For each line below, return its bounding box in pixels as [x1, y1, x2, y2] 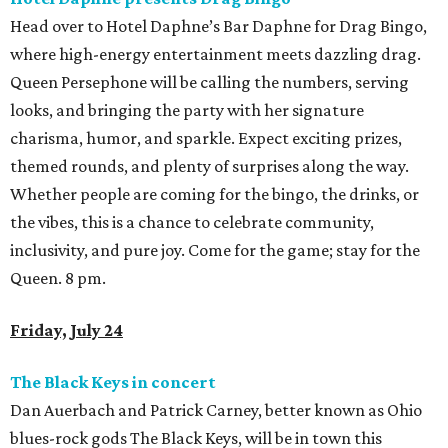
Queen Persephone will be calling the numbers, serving [10, 72, 409, 93]
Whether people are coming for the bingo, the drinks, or [10, 184, 419, 205]
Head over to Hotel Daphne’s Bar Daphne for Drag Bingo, [10, 16, 427, 37]
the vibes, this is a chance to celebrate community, [10, 212, 374, 233]
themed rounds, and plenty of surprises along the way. [10, 156, 409, 177]
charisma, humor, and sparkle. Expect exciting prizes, [10, 128, 402, 149]
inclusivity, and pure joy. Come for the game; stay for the [10, 240, 420, 261]
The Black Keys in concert [10, 372, 216, 393]
